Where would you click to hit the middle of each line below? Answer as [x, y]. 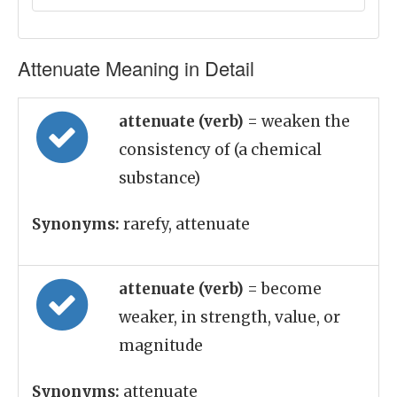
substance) [160, 178]
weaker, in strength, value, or [230, 317]
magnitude [161, 346]
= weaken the [299, 121]
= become [284, 289]
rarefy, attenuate [185, 224]
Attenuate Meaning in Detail [136, 68]
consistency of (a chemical [220, 150]
